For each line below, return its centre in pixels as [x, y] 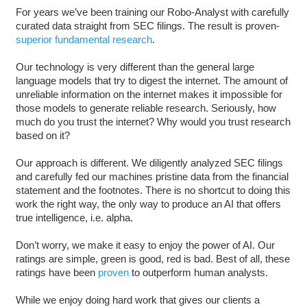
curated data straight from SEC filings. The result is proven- [147, 25]
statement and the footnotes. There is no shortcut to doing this [153, 190]
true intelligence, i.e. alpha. [74, 217]
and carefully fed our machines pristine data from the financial [152, 176]
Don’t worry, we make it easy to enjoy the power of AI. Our [145, 245]
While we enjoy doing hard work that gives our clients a [137, 299]
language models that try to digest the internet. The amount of [151, 80]
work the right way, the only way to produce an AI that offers [148, 204]
